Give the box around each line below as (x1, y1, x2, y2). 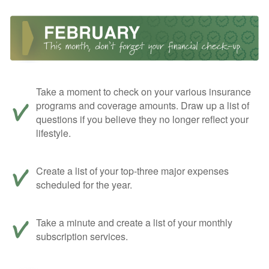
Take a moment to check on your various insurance (36, 85, 251, 99)
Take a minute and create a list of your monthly (36, 216, 232, 230)
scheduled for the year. (36, 178, 132, 192)
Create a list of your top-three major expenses (36, 164, 229, 178)
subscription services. (36, 229, 128, 244)
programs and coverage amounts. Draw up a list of (36, 98, 249, 113)
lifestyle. (36, 126, 71, 141)
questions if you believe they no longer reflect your (36, 112, 249, 127)
